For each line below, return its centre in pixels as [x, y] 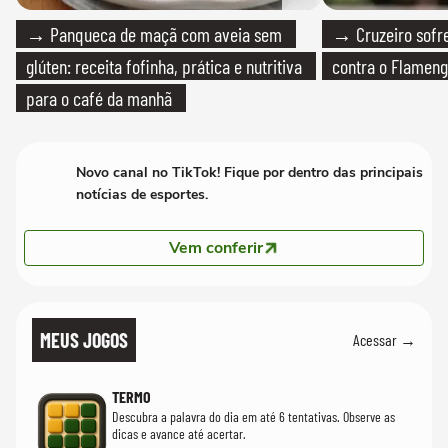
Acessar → [384, 340]
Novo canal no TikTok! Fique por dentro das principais [249, 172]
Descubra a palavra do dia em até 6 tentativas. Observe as [253, 416]
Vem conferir [216, 247]
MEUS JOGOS [84, 339]
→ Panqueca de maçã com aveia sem [154, 33]
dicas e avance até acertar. [179, 433]
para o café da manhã [99, 97]
